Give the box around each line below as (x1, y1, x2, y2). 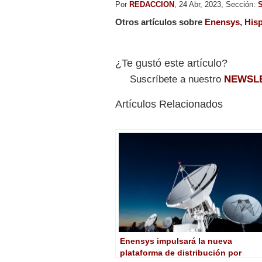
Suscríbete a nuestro (130, 73, 224, 85)
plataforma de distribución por (120, 247, 242, 257)
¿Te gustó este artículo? (115, 57, 227, 69)
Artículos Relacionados (115, 98, 223, 110)
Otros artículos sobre (115, 16, 205, 27)
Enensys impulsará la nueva (120, 236, 232, 246)
